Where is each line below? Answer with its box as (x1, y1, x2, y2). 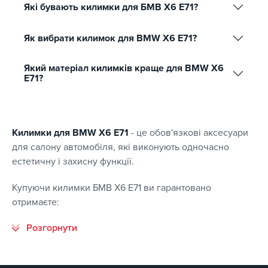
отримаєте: (12, 196, 59, 208)
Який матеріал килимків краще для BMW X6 (24, 62, 224, 75)
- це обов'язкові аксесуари (129, 126, 248, 139)
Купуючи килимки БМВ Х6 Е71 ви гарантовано (12, 181, 211, 194)
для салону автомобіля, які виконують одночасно (12, 141, 229, 153)
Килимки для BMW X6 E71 (12, 126, 129, 139)
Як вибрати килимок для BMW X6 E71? (24, 32, 197, 44)
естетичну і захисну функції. (12, 155, 134, 167)
